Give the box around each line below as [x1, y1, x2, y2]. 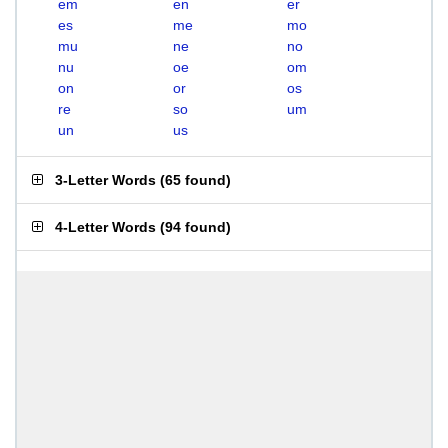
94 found [165, 219, 226, 235]
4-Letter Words [55, 219, 156, 235]
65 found [165, 172, 226, 188]
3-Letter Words [55, 172, 156, 188]
